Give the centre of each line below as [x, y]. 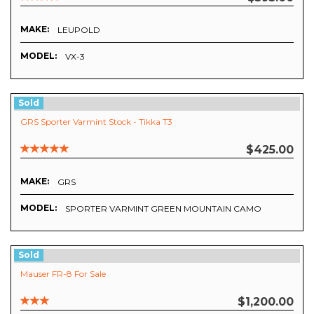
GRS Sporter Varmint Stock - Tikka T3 [96, 121]
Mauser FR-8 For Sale [63, 273]
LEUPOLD [79, 29]
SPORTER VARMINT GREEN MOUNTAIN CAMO [163, 208]
